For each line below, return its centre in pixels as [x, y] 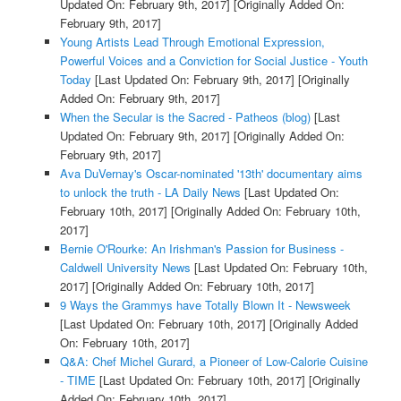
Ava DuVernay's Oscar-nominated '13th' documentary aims [211, 173]
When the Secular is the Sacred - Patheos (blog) [185, 116]
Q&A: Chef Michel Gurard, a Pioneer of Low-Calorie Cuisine [213, 361]
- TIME [77, 380]
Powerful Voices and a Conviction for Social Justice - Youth [213, 60]
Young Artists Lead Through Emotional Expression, [192, 41]
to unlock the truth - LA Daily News [150, 192]
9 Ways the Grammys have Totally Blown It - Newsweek [205, 304]
